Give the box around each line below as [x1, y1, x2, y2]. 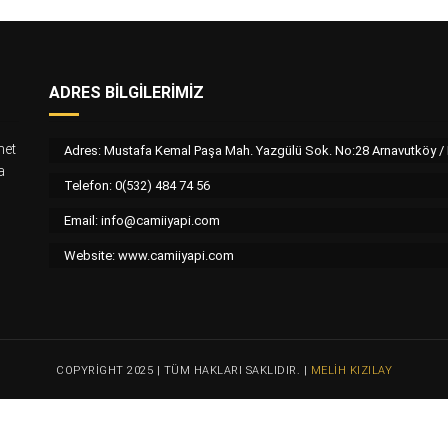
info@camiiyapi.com [101, 213, 220, 228]
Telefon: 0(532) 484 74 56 [64, 178, 210, 193]
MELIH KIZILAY [310, 364, 392, 377]
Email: [64, 213, 101, 228]
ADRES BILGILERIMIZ [49, 83, 204, 102]
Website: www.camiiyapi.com [64, 248, 234, 263]
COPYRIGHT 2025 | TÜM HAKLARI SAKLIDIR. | [56, 364, 311, 377]
